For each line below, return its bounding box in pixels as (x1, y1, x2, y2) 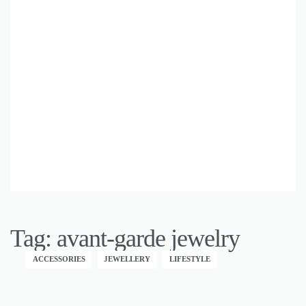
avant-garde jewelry (57, 225, 240, 253)
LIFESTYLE (169, 255, 210, 264)
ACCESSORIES (32, 255, 85, 264)
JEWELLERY (104, 255, 151, 264)
